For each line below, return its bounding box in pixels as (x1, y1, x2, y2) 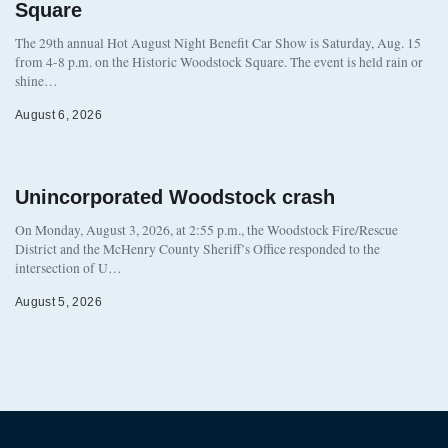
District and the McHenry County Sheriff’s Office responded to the (15, 239, 380, 258)
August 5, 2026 (15, 294, 102, 309)
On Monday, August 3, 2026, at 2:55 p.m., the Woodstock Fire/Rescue (15, 220, 398, 239)
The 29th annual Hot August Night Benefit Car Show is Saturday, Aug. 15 (15, 33, 421, 52)
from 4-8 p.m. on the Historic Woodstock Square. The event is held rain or (15, 52, 423, 71)
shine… (15, 71, 58, 90)
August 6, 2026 (15, 107, 102, 122)
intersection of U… (15, 258, 122, 277)
